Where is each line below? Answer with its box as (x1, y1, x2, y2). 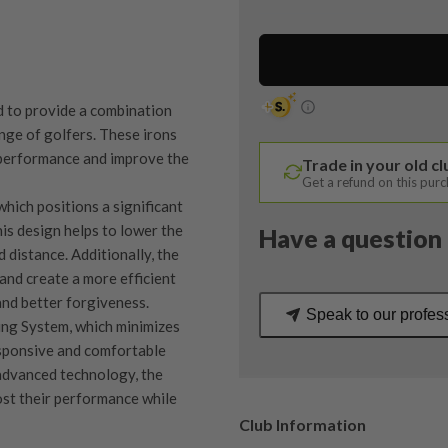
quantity (259, 212, 316, 232)
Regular (259, 164, 312, 184)
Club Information (239, 414, 366, 434)
